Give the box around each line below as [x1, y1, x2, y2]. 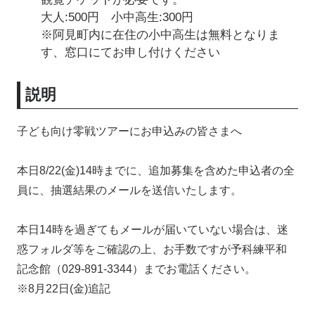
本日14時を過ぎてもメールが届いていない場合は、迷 [17, 223, 289, 236]
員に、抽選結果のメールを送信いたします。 [17, 184, 243, 196]
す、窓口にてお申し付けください [41, 45, 221, 59]
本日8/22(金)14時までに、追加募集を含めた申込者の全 [17, 164, 295, 176]
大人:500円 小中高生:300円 [41, 10, 194, 24]
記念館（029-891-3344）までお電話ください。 [17, 262, 257, 275]
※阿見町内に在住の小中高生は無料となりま [41, 27, 281, 41]
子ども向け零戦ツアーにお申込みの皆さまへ [17, 124, 243, 137]
